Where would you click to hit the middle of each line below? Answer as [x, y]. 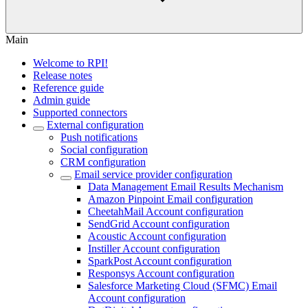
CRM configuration [103, 162]
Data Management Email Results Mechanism [186, 187]
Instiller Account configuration [154, 249]
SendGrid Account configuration [159, 224]
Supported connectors [80, 112]
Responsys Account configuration [161, 273]
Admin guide [62, 100]
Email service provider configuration [153, 174]
